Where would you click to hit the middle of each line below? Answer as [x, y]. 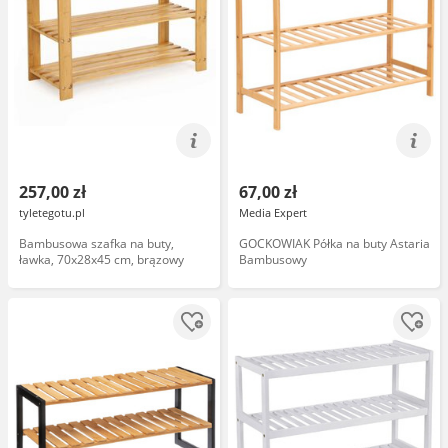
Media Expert [273, 212]
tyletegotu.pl [52, 212]
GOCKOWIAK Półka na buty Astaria [334, 243]
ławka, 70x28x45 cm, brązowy [101, 259]
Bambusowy [273, 259]
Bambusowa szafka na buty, [96, 243]
